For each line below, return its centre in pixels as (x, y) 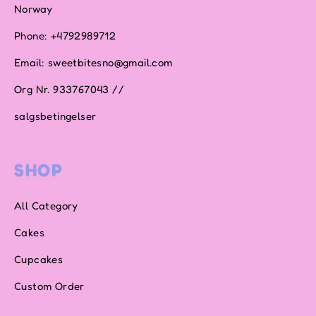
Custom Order (49, 286)
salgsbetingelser (55, 116)
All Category (46, 206)
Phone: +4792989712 (65, 36)
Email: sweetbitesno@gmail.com (93, 63)
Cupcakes (39, 260)
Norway (34, 9)
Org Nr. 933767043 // (69, 90)
